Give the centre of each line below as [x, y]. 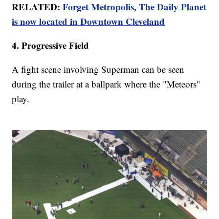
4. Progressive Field [51, 45]
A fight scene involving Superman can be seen [98, 69]
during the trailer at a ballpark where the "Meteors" [106, 84]
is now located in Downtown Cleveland [88, 21]
